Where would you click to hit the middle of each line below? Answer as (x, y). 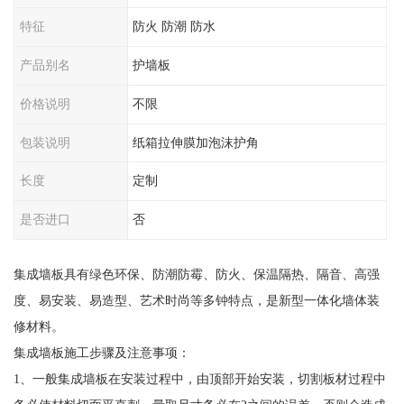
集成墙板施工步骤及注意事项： (101, 353)
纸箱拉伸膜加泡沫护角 (196, 142)
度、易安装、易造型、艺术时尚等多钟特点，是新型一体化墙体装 (196, 300)
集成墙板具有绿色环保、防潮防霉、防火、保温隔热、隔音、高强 (196, 274)
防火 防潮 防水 (174, 27)
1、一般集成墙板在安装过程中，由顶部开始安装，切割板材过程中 (199, 379)
